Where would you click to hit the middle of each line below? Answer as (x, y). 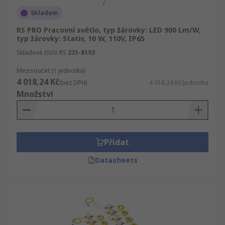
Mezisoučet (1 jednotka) (51, 71)
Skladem (44, 13)
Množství (35, 94)
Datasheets (116, 160)
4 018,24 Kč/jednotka (179, 83)
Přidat (117, 142)
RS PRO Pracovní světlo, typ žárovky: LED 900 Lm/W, (109, 30)
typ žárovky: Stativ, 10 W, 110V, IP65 (81, 38)
